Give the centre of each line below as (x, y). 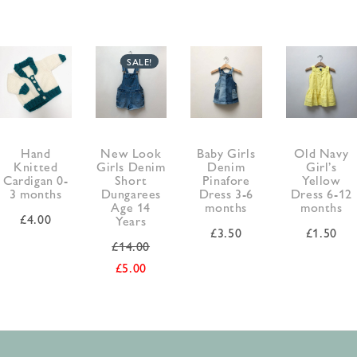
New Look (131, 152)
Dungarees (131, 193)
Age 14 (131, 206)
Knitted (36, 166)
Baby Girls (226, 152)
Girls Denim (131, 166)
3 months (35, 193)
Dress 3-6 (226, 193)
